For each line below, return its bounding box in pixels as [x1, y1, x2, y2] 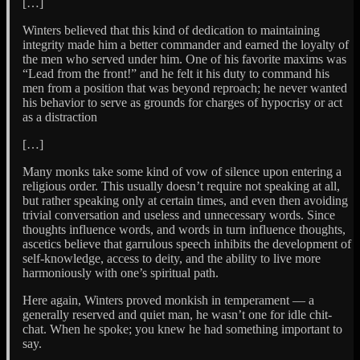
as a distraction [22, 109, 97, 124]
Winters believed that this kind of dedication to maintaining [22, 22, 320, 37]
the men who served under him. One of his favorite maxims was [22, 51, 346, 66]
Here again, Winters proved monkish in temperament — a [22, 292, 314, 307]
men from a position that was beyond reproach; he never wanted [22, 80, 347, 95]
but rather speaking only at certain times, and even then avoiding [22, 193, 348, 207]
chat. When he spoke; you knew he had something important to [22, 321, 342, 336]
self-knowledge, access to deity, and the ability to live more [22, 251, 321, 265]
